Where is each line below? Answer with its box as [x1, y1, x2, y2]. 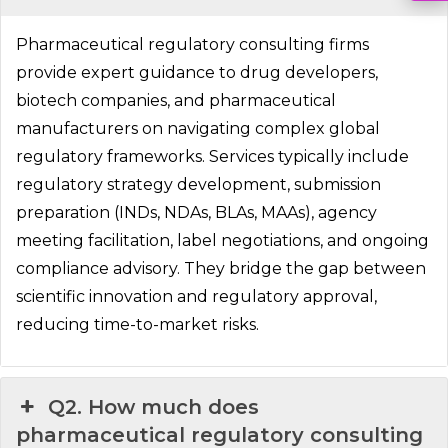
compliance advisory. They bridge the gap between [16, 258, 426, 278]
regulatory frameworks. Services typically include [16, 146, 409, 166]
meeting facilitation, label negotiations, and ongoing [16, 230, 429, 250]
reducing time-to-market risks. [16, 314, 259, 334]
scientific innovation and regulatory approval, [16, 286, 377, 306]
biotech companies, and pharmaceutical [16, 90, 336, 110]
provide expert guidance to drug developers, [16, 62, 378, 82]
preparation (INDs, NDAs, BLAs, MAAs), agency [16, 202, 377, 222]
